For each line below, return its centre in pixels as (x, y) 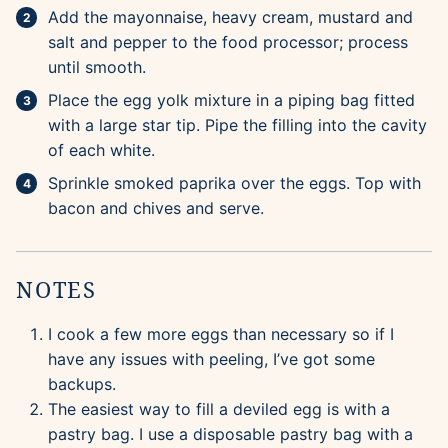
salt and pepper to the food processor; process (228, 42)
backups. (82, 384)
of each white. (101, 150)
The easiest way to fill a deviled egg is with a (219, 409)
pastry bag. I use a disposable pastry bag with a (230, 434)
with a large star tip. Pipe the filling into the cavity (237, 125)
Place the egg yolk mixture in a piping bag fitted (231, 100)
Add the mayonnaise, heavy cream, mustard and (230, 17)
